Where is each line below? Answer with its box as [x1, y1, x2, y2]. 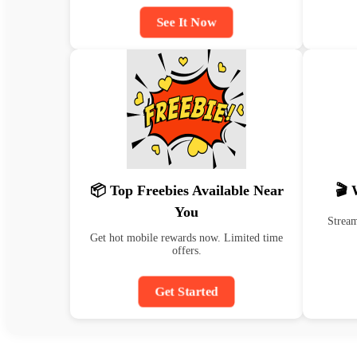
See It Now [155, 14, 218, 29]
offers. [171, 245, 202, 257]
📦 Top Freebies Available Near [89, 182, 284, 198]
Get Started [153, 284, 220, 299]
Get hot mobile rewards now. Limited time [90, 232, 283, 244]
